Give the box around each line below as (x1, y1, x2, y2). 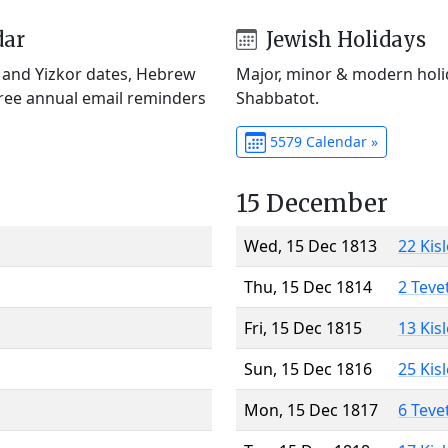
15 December (236, 187, 388, 219)
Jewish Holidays (260, 26, 426, 52)
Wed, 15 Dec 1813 (244, 234, 377, 257)
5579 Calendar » (265, 131, 378, 151)
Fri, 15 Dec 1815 (244, 316, 362, 339)
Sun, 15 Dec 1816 (244, 357, 372, 380)
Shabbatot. (236, 86, 319, 109)
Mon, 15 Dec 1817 (244, 398, 378, 421)
